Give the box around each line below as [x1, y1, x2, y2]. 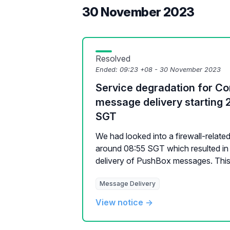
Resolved [95, 53, 130, 64]
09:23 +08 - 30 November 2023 [120, 66, 221, 73]
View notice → [95, 197, 153, 207]
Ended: [95, 66, 120, 73]
